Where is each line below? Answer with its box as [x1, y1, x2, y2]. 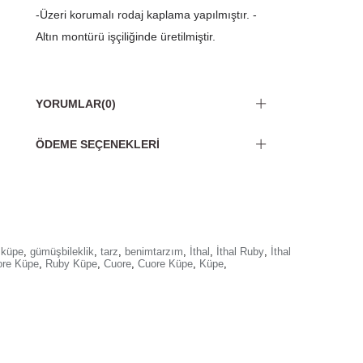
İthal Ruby [216, 246, 264, 258]
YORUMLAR [36, 97, 101, 111]
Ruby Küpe [45, 258, 97, 271]
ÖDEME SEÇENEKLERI [36, 138, 160, 152]
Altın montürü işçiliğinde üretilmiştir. [36, 30, 216, 44]
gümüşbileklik [30, 246, 94, 258]
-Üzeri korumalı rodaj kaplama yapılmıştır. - [36, 8, 257, 22]
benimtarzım [125, 246, 183, 258]
